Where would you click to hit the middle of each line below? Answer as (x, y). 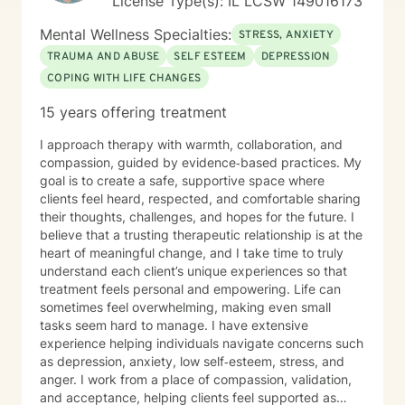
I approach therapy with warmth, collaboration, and (191, 144)
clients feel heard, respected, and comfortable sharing (200, 198)
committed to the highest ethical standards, (169, 27)
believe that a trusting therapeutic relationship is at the (201, 235)
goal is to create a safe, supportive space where (182, 180)
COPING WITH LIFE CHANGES (124, 79)
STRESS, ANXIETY (286, 35)
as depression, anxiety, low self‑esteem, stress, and (192, 361)
